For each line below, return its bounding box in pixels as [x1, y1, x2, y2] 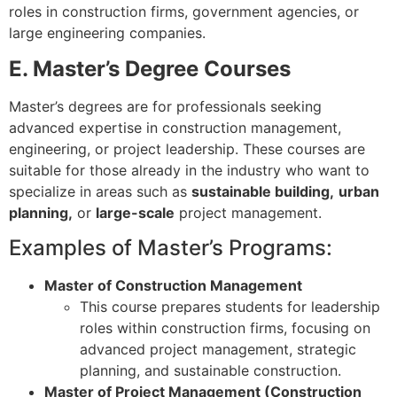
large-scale [96, 203, 175, 222]
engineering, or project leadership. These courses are [9, 139, 365, 158]
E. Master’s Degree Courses [9, 55, 291, 82]
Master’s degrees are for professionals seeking [9, 97, 322, 115]
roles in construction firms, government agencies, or [9, 3, 359, 21]
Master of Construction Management [44, 276, 302, 295]
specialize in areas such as [9, 182, 191, 200]
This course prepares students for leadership [80, 298, 380, 316]
